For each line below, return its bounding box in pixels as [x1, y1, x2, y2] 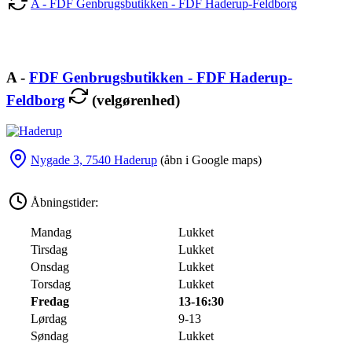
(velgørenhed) [88, 91, 180, 108]
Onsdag [31, 259, 69, 273]
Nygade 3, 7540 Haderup [31, 152, 157, 167]
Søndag [31, 328, 68, 343]
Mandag [31, 225, 71, 239]
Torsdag [31, 277, 71, 291]
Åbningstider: [31, 195, 98, 209]
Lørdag [31, 311, 67, 325]
